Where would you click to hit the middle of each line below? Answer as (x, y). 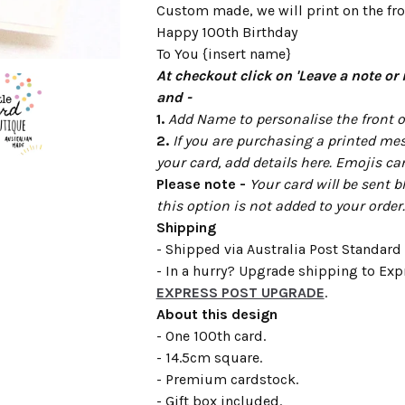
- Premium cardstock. (227, 379)
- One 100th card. (211, 336)
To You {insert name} (223, 54)
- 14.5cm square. (209, 358)
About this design (217, 314)
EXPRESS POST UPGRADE (240, 292)
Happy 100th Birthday (226, 32)
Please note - (201, 184)
